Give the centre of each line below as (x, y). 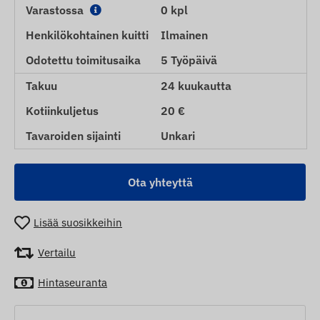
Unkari (178, 135)
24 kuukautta (196, 85)
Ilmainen (184, 35)
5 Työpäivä (189, 60)
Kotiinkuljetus (62, 110)
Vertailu (57, 253)
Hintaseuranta (72, 283)
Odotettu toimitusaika (83, 60)
